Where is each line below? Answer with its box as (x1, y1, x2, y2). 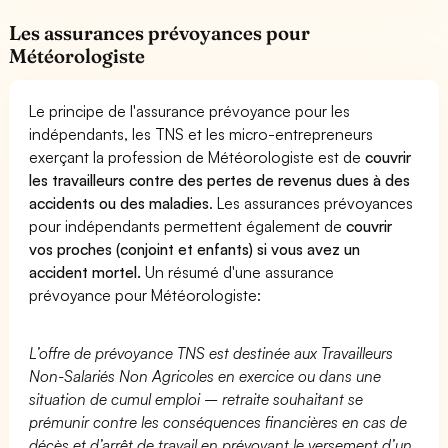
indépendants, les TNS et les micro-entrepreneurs (29, 123, 374, 144)
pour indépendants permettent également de (29, 215, 347, 236)
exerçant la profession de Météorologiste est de (29, 146, 366, 167)
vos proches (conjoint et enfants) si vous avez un (29, 238, 361, 259)
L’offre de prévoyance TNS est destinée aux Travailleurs (29, 342, 394, 363)
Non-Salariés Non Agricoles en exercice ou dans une (29, 365, 382, 386)
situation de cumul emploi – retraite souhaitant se (29, 388, 364, 409)
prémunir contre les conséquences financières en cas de (29, 411, 408, 432)
